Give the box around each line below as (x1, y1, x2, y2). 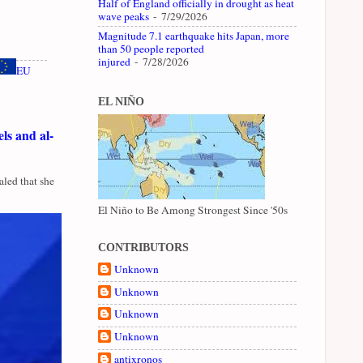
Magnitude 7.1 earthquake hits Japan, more (98, 28, 289, 44)
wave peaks (98, 9, 149, 24)
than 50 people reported (98, 41, 204, 57)
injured (98, 54, 130, 70)
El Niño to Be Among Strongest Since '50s (98, 202, 288, 217)
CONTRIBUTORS (98, 241, 189, 254)
